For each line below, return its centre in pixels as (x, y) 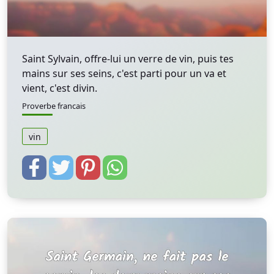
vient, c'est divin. (60, 88)
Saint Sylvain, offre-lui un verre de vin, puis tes (128, 59)
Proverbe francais (54, 106)
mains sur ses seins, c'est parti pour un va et (124, 73)
